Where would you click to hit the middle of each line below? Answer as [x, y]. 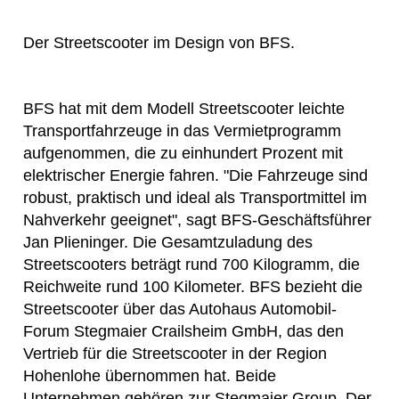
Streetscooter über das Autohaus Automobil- [180, 309]
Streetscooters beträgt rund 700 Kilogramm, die [191, 264]
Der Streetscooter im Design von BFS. [159, 43]
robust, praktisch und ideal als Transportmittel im [195, 197]
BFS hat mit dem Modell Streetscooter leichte [184, 108]
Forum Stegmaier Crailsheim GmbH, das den [183, 331]
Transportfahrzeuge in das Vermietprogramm [182, 130]
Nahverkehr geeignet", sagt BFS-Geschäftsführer [197, 220]
